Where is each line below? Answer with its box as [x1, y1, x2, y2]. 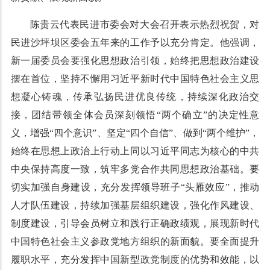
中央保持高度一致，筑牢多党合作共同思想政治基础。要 [10, 164, 260, 174]
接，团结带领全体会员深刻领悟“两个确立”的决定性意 [10, 110, 260, 120]
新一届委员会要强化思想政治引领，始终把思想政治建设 [10, 55, 260, 66]
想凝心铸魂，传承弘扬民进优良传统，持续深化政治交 [10, 92, 260, 102]
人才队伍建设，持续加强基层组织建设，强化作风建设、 [10, 200, 260, 210]
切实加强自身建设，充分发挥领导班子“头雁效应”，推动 [10, 182, 260, 192]
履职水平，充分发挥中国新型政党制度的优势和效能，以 [10, 254, 260, 265]
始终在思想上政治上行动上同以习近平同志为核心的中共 [10, 146, 260, 156]
